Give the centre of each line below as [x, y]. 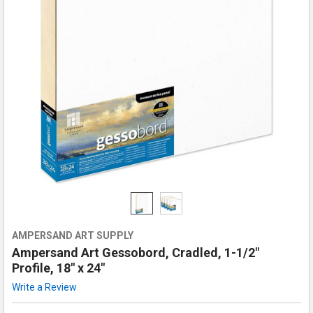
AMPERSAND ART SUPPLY [72, 235]
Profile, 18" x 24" [58, 268]
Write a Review [44, 287]
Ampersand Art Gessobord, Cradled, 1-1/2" [135, 252]
